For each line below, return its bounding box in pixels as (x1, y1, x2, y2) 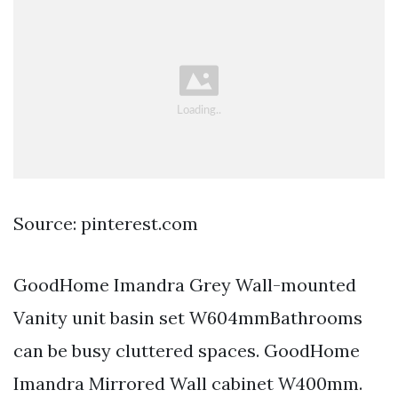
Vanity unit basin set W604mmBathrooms (13, 306, 362, 329)
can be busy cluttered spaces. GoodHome (13, 338, 360, 362)
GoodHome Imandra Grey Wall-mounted (13, 273, 356, 296)
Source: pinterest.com (13, 211, 198, 235)
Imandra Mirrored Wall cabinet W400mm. (13, 371, 362, 394)
